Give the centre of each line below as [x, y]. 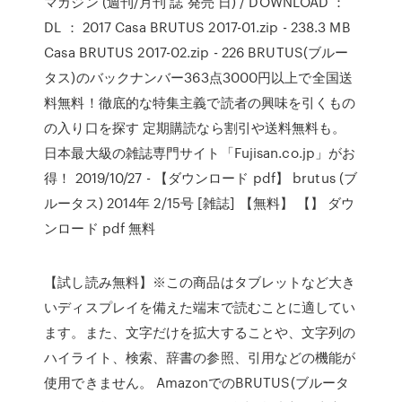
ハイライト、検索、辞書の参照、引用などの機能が [200, 357]
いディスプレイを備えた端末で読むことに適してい [200, 307]
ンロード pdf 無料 [100, 228]
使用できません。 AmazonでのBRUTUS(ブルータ [197, 382]
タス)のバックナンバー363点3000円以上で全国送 [198, 77]
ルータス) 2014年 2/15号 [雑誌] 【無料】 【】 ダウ [200, 203]
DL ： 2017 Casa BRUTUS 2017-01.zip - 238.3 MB [197, 27]
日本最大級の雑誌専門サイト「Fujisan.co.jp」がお [200, 153]
